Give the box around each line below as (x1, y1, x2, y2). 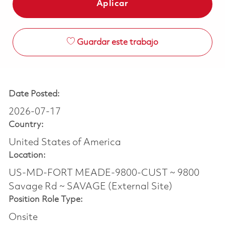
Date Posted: (8, 89, 60, 98)
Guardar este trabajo (76, 38, 158, 47)
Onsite (8, 212, 38, 222)
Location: (8, 151, 46, 160)
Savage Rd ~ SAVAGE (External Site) (8, 181, 172, 192)
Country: (8, 120, 44, 129)
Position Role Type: (8, 195, 83, 204)
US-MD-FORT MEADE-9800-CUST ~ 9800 (8, 168, 199, 178)
